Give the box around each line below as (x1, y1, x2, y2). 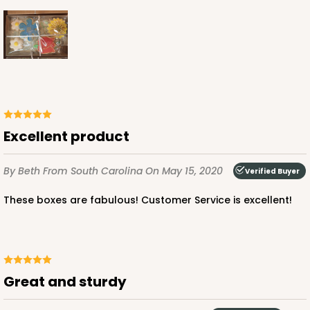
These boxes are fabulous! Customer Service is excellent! (10, 193, 292, 208)
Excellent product (10, 127, 129, 147)
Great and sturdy (15, 272, 127, 292)
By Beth (3, 163, 43, 178)
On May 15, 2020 (145, 163, 223, 178)
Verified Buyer (245, 165, 300, 176)
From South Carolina (43, 163, 145, 178)
